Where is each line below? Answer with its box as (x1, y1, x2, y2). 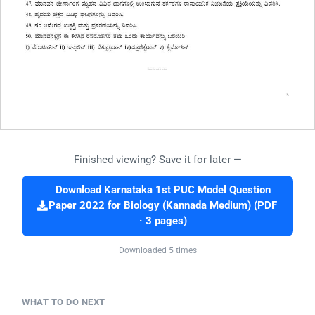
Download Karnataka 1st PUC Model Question (55, 184, 271, 197)
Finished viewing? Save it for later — (73, 153, 242, 167)
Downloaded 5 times (118, 245, 197, 256)
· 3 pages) (139, 215, 187, 228)
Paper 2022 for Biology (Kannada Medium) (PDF (49, 200, 277, 212)
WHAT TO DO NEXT (22, 297, 105, 308)
